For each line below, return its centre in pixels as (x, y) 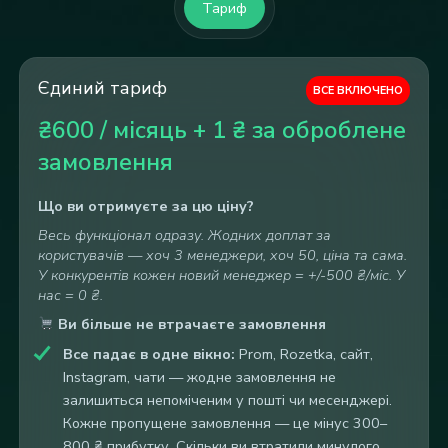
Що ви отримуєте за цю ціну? (145, 206)
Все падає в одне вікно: (148, 354)
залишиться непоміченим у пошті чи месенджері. (227, 400)
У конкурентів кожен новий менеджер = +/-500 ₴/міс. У (221, 275)
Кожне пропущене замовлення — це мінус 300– (224, 423)
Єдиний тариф (102, 87)
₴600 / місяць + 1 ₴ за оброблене (221, 130)
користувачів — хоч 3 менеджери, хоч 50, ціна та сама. (222, 255)
